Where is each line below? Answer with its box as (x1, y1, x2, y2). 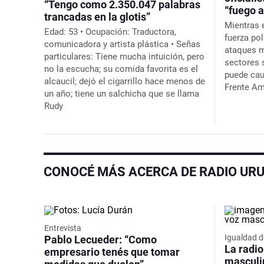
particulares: (44, 51, 93, 62)
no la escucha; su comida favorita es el (44, 63, 198, 74)
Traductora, (130, 26, 176, 37)
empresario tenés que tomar (44, 245, 180, 258)
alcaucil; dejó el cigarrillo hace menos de (44, 75, 205, 87)
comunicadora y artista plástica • (44, 38, 176, 49)
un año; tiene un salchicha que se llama (44, 88, 199, 99)
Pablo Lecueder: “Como (44, 233, 157, 246)
